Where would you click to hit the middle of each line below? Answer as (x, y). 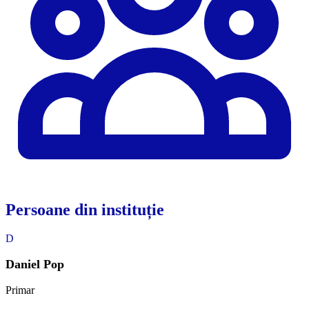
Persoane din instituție (85, 209)
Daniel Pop (35, 265)
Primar (20, 290)
